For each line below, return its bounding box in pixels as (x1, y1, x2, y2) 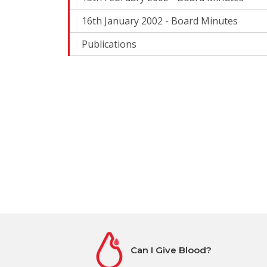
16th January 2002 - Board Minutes (82, 14, 238, 27)
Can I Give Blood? (130, 244, 212, 256)
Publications (82, 37, 136, 51)
